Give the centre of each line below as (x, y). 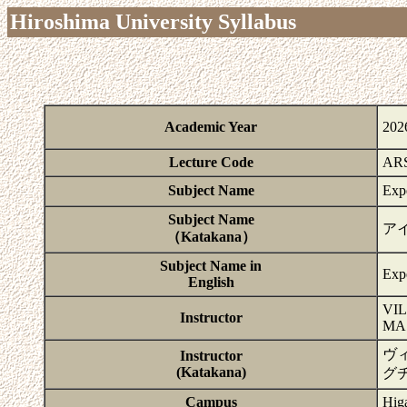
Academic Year (211, 127)
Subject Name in (211, 266)
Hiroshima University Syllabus (153, 22)
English (211, 282)
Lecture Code (211, 162)
